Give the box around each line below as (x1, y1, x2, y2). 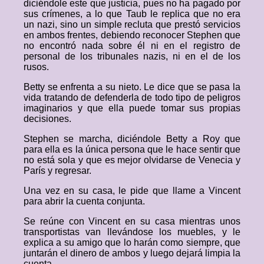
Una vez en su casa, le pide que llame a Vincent (24, 186, 240, 196)
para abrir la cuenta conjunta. (24, 196, 145, 206)
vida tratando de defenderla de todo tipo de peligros (24, 93, 240, 103)
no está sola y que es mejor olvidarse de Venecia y (24, 155, 240, 165)
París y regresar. (24, 166, 91, 176)
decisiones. (24, 114, 71, 124)
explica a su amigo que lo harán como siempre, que (24, 237, 240, 247)
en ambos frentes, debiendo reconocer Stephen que (24, 30, 240, 40)
